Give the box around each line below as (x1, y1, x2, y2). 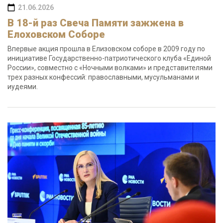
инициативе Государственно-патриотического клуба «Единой (7, 54, 211, 62)
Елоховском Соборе (7, 28, 105, 40)
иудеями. (7, 83, 38, 91)
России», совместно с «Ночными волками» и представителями (7, 64, 213, 72)
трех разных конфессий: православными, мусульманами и (7, 73, 199, 81)
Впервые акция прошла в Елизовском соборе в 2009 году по (7, 45, 205, 53)
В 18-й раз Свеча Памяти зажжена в (7, 17, 184, 29)
